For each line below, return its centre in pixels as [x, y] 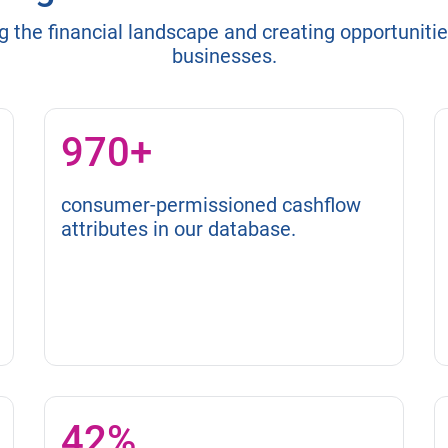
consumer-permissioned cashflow [211, 205]
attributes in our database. [178, 229]
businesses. [224, 56]
